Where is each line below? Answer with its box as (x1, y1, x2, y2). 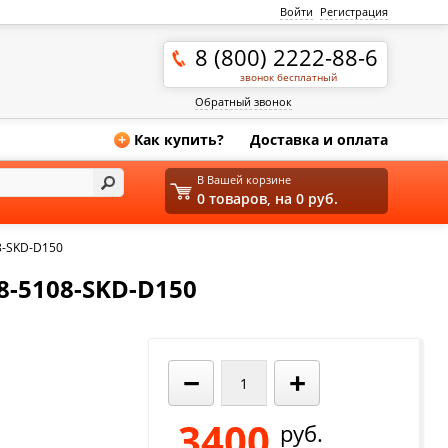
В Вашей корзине (197, 172, 292, 187)
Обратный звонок (195, 94, 293, 109)
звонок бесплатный (240, 70, 338, 84)
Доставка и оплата (250, 130, 389, 149)
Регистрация (320, 4, 389, 19)
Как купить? (134, 130, 225, 149)
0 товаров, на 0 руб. (197, 189, 339, 208)
